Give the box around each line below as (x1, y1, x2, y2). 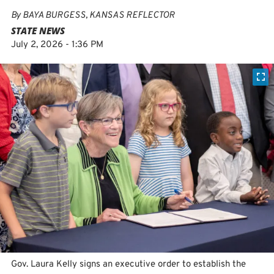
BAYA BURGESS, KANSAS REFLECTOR (23, 10, 175, 21)
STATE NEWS (11, 24, 65, 37)
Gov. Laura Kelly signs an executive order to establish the (11, 258, 246, 270)
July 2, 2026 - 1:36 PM (11, 39, 103, 51)
